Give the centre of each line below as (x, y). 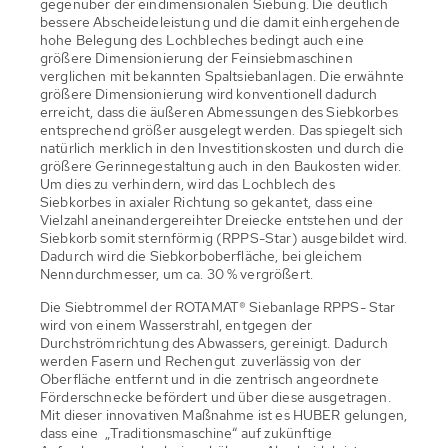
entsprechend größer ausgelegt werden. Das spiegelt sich (222, 130)
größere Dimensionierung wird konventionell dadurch (209, 94)
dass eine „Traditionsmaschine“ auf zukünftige (186, 433)
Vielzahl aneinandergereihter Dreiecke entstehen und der (222, 220)
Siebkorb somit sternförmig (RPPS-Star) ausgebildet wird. (224, 238)
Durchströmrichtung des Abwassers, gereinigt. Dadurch (214, 343)
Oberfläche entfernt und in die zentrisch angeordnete (209, 379)
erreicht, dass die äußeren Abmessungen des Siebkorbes (219, 112)
